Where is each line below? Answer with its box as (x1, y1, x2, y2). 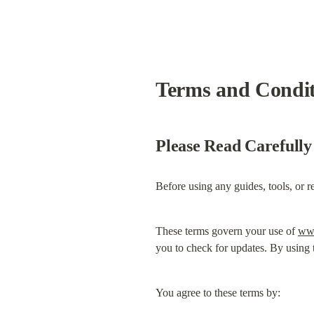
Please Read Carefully (156, 137, 312, 155)
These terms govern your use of (156, 225, 298, 237)
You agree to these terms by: (156, 287, 280, 299)
